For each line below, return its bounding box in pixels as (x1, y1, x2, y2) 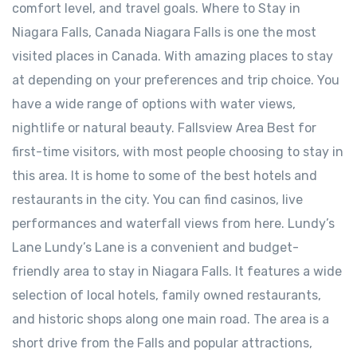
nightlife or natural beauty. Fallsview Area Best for (12, 120, 316, 135)
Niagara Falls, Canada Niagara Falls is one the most (12, 25, 316, 40)
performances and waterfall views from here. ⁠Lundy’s (12, 216, 335, 231)
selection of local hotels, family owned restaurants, (12, 288, 321, 303)
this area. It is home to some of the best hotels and (12, 168, 317, 183)
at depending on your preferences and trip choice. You (12, 73, 339, 88)
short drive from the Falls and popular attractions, (12, 335, 312, 351)
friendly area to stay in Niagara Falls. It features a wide (12, 264, 342, 279)
